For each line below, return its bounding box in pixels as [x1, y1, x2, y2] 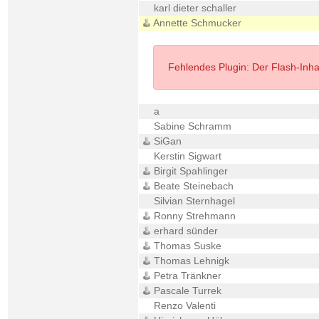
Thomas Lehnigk [150, 255, 229, 266]
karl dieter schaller [150, 2, 236, 14]
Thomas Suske [150, 240, 221, 251]
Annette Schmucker [150, 17, 241, 28]
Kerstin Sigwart [150, 150, 221, 162]
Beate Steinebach [150, 180, 234, 192]
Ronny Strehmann [150, 210, 236, 221]
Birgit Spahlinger [150, 165, 228, 177]
